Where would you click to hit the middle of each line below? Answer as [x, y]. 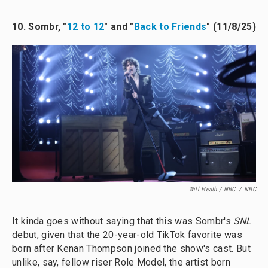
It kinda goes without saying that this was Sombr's [123, 221]
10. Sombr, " [39, 26]
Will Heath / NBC [212, 189]
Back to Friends [170, 26]
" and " [119, 26]
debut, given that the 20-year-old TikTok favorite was [127, 234]
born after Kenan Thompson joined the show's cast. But [131, 248]
